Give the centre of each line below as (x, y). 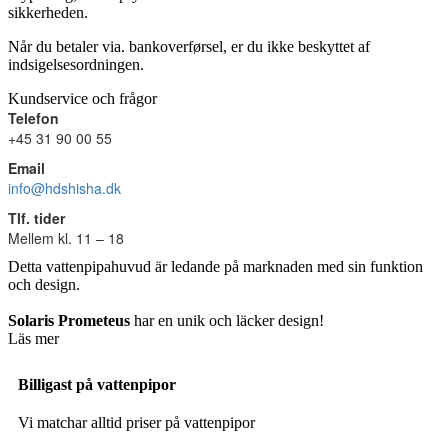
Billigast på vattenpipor (97, 384)
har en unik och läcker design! (229, 320)
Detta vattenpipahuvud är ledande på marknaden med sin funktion (215, 266)
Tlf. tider (36, 217)
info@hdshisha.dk (64, 187)
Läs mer (33, 338)
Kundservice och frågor (82, 98)
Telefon (33, 117)
